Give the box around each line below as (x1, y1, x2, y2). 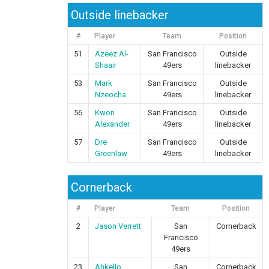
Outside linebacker (71, 8, 169, 22)
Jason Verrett (95, 222, 142, 231)
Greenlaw (95, 149, 128, 158)
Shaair (95, 61, 117, 70)
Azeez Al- (95, 49, 129, 58)
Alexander (95, 119, 130, 128)
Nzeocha (95, 90, 127, 99)
